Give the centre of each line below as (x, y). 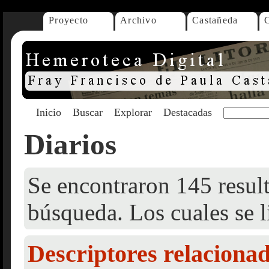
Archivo (138, 20)
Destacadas (188, 112)
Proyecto (69, 20)
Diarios (70, 144)
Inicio (49, 112)
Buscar (88, 112)
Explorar (133, 112)
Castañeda (215, 20)
